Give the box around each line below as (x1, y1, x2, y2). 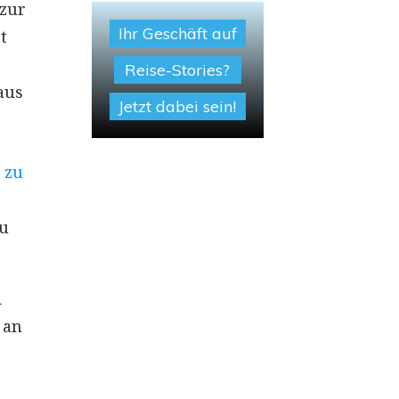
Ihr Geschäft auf (118, 23, 237, 44)
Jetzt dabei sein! (118, 96, 237, 117)
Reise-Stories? (125, 60, 231, 80)
